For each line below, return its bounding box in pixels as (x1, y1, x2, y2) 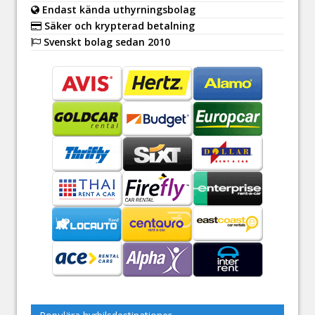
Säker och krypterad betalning (41, 18, 195, 32)
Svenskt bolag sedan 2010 (41, 34, 170, 49)
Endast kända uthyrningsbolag (39, 2, 195, 16)
